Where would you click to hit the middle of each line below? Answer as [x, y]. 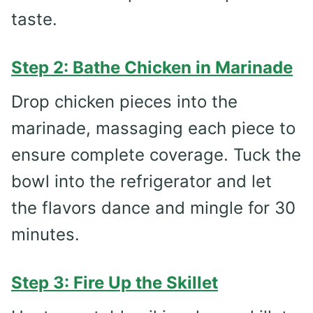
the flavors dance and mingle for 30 [153, 208]
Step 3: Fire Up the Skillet [115, 282]
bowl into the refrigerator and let [141, 181]
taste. [34, 19]
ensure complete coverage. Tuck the [156, 154]
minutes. [45, 234]
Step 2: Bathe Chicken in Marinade [152, 67]
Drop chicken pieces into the [124, 101]
